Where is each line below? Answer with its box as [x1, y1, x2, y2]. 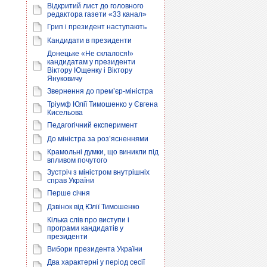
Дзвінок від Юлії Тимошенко [47, 203, 139, 211]
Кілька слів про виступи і [47, 216, 129, 224]
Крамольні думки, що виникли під [47, 148, 159, 156]
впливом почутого [47, 156, 107, 164]
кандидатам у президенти [47, 58, 135, 66]
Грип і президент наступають [47, 23, 147, 31]
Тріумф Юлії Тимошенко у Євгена [47, 100, 158, 108]
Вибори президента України [47, 245, 142, 253]
